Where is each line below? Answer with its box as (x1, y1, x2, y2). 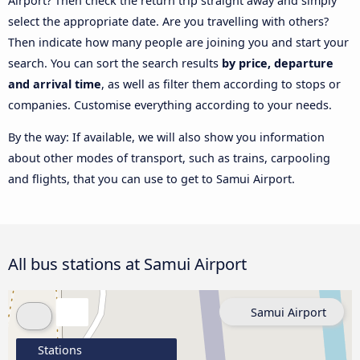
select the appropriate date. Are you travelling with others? (8, 13, 329, 29)
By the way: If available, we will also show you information (8, 129, 325, 145)
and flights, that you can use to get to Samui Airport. (8, 171, 295, 187)
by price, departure (222, 55, 333, 71)
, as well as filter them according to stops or (101, 76, 341, 92)
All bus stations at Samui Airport (8, 252, 247, 276)
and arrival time (8, 76, 101, 92)
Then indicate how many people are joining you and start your (8, 34, 349, 50)
